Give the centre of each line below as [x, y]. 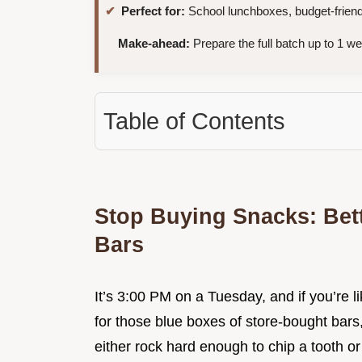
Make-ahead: [154, 44]
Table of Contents [194, 122]
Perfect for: [153, 11]
